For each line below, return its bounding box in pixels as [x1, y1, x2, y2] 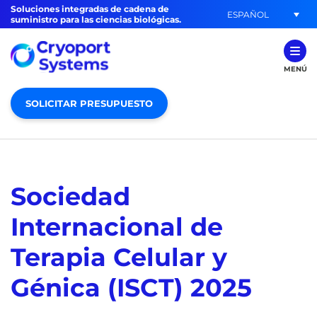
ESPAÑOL [226, 8, 269, 20]
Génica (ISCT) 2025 [11, 272, 252, 303]
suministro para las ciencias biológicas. [11, 14, 181, 25]
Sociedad [11, 181, 130, 212]
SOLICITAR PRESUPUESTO [25, 98, 153, 109]
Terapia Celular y [11, 242, 227, 272]
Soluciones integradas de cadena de [11, 4, 169, 14]
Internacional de [11, 212, 223, 242]
